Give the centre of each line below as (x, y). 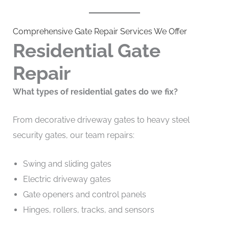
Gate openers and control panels (84, 194)
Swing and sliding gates (67, 164)
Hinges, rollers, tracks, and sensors (88, 210)
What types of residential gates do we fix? (95, 91)
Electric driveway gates (67, 179)
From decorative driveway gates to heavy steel (101, 120)
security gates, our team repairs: (73, 135)
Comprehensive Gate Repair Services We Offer (100, 31)
